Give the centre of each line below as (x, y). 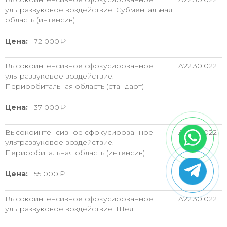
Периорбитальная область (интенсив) (75, 152)
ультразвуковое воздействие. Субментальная (89, 9)
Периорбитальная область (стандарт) (74, 86)
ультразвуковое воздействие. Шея (69, 209)
